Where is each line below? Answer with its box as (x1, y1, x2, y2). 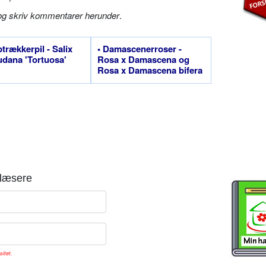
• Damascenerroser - (97, 42, 182, 55)
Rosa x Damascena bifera (97, 63, 202, 77)
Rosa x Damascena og (97, 52, 189, 66)
